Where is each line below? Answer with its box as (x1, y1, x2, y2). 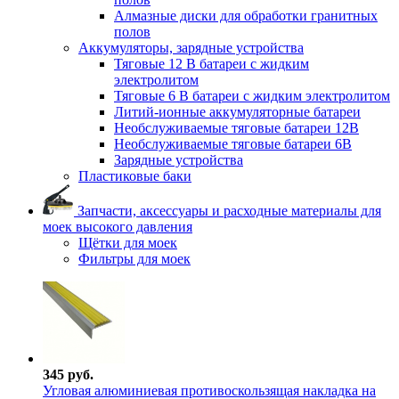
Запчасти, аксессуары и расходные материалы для (74, 203, 381, 219)
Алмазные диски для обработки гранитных (114, 8, 378, 24)
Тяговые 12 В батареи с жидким (114, 56, 309, 72)
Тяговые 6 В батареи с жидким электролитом (114, 88, 390, 104)
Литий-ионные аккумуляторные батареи (114, 104, 361, 120)
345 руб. (43, 367, 94, 383)
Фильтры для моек (78, 251, 191, 267)
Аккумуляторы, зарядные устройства (78, 40, 304, 56)
